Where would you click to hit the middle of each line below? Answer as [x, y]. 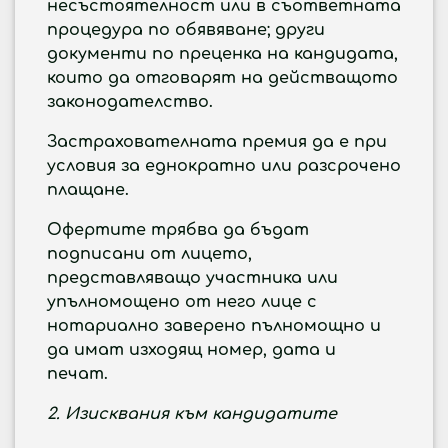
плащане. [88, 190]
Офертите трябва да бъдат [178, 230]
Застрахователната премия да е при [217, 142]
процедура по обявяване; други [186, 30]
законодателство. [130, 102]
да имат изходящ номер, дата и [191, 350]
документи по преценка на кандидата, [222, 54]
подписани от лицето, [149, 254]
